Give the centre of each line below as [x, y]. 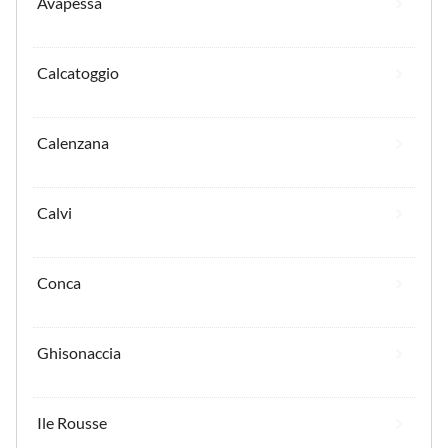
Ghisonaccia [79, 352]
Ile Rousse [72, 422]
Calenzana [73, 142]
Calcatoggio [78, 72]
